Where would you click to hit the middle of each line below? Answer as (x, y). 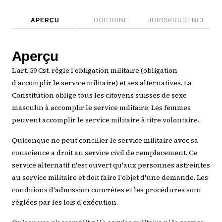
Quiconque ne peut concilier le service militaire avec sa (105, 140)
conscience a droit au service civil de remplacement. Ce (105, 153)
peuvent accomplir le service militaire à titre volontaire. (106, 120)
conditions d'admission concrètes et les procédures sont (107, 190)
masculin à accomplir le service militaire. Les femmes (101, 108)
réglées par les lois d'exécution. (65, 202)
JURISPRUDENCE (177, 20)
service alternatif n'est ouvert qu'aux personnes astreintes (111, 165)
